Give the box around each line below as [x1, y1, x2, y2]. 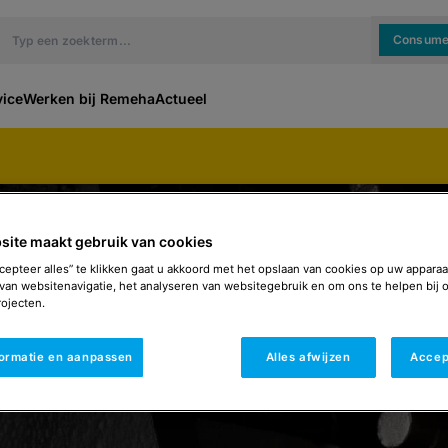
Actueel [155, 90, 207, 107]
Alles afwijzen [265, 349, 351, 364]
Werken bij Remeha [23, 90, 155, 107]
